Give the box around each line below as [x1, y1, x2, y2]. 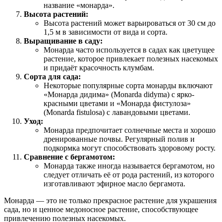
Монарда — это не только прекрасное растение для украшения [4, 196, 217, 205]
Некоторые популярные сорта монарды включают [44, 81, 213, 90]
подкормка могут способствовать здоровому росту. [44, 143, 216, 152]
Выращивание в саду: [24, 36, 103, 45]
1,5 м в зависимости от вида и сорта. [44, 27, 167, 36]
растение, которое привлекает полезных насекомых [44, 54, 218, 63]
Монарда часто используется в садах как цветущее [44, 45, 215, 54]
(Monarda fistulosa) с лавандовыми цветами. [44, 108, 190, 116]
